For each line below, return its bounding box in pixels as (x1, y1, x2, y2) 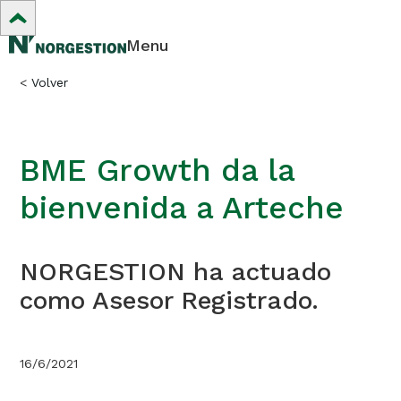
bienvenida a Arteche (20, 189, 345, 226)
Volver (31, 75, 69, 90)
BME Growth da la (20, 151, 295, 189)
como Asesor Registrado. (20, 286, 320, 315)
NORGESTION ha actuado (20, 257, 332, 286)
